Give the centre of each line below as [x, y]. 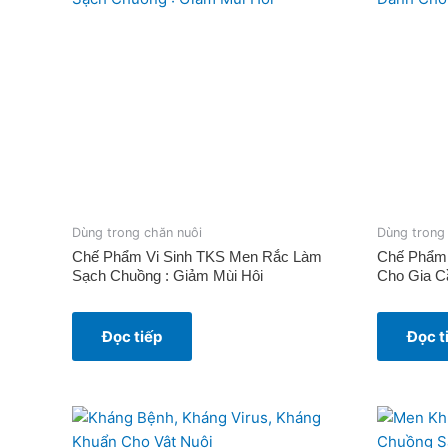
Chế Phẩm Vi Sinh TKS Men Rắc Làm [197, 257]
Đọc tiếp [132, 337]
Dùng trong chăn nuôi [137, 232]
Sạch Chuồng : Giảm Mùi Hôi [167, 276]
